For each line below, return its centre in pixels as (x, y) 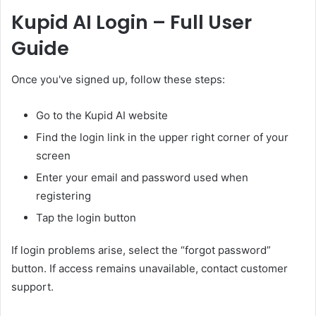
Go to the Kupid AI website (102, 116)
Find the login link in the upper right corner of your (162, 138)
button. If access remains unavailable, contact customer (150, 269)
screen (53, 156)
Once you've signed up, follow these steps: (118, 80)
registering (63, 196)
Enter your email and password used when (142, 178)
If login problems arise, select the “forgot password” (141, 250)
